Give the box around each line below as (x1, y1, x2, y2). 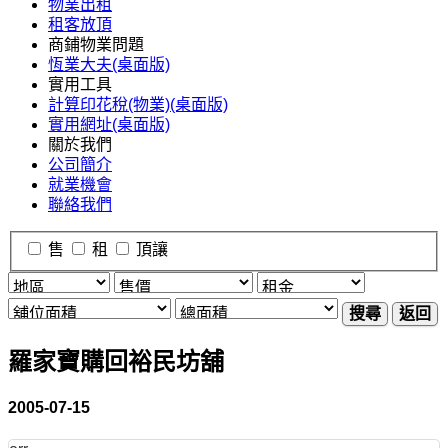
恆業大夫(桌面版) (48, 56, 170, 73)
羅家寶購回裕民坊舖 (8, 347, 224, 375)
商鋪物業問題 (48, 36, 144, 53)
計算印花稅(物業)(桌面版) (48, 96, 228, 113)
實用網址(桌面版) (48, 116, 170, 133)
